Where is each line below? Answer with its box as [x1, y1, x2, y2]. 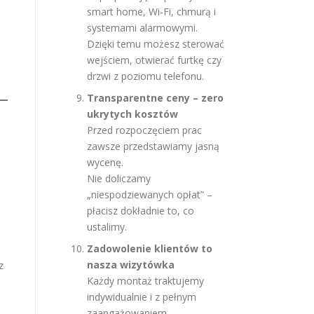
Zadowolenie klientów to [87, 242, 212, 255]
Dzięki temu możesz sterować [87, 37, 224, 50]
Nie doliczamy [87, 172, 151, 185]
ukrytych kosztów [87, 107, 178, 121]
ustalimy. [87, 220, 127, 233]
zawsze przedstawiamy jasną [87, 139, 219, 153]
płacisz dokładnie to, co [87, 204, 194, 217]
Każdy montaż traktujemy [87, 274, 204, 287]
